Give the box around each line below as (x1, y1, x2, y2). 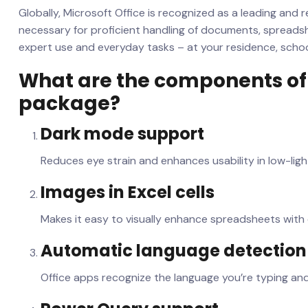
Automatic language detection (41, 239, 307, 262)
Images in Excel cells (41, 181, 214, 203)
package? (19, 90, 120, 117)
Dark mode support (41, 122, 204, 145)
